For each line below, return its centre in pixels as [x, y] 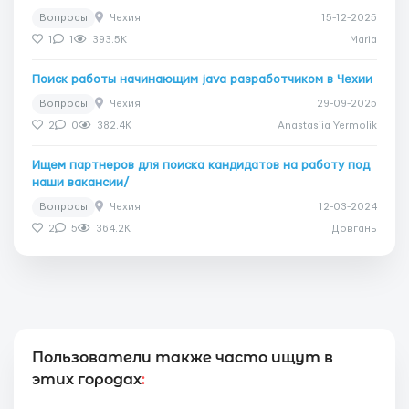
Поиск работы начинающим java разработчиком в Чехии [202, 79]
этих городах [87, 379]
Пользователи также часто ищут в [183, 357]
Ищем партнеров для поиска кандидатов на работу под [201, 165]
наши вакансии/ [81, 183]
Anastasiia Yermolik [327, 126]
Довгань [354, 229]
